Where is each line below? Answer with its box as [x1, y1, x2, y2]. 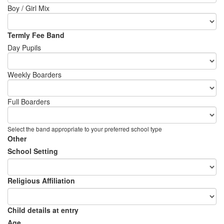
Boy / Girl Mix [7, 3, 49, 13]
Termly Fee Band [7, 30, 64, 40]
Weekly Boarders [7, 69, 61, 79]
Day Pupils [7, 42, 41, 52]
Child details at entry [7, 205, 78, 215]
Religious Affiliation [7, 175, 75, 185]
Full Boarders [7, 96, 50, 106]
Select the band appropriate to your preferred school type [7, 124, 162, 133]
